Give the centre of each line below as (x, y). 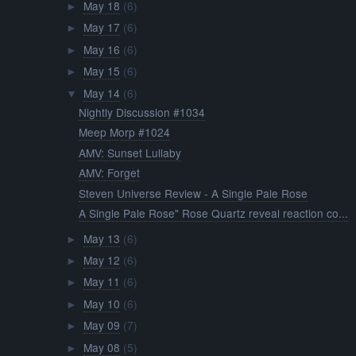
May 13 (101, 238)
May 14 (101, 93)
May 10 (101, 303)
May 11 (101, 282)
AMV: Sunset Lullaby (130, 152)
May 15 (101, 71)
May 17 (101, 27)
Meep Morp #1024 (125, 132)
